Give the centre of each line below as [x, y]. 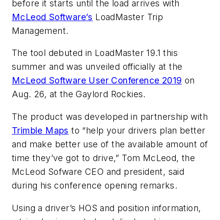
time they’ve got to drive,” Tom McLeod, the [104, 158]
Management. [41, 30]
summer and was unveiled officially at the [97, 67]
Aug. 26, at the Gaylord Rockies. [79, 94]
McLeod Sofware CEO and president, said [98, 171]
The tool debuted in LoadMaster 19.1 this [95, 53]
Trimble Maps [40, 130]
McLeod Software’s [52, 17]
